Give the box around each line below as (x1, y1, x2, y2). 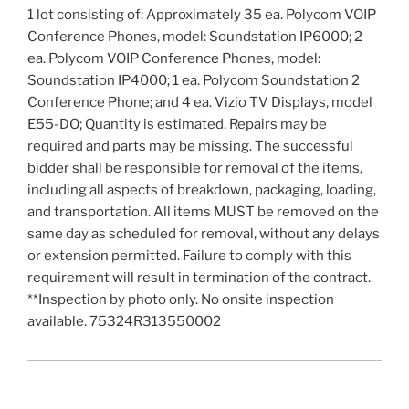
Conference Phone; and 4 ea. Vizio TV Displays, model (27, 94, 372, 111)
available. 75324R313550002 (27, 313, 221, 330)
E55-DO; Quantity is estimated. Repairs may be (27, 116, 327, 133)
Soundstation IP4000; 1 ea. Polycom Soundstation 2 (27, 72, 360, 89)
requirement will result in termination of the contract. (27, 269, 371, 287)
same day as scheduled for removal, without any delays (27, 225, 380, 243)
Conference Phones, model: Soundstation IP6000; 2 (27, 28, 362, 46)
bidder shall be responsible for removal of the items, (27, 160, 362, 177)
